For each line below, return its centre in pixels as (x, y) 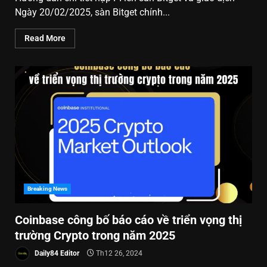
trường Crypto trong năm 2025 (95, 235)
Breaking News (48, 188)
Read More (45, 38)
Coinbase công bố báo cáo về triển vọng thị (128, 220)
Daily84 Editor (56, 253)
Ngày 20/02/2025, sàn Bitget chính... (92, 12)
